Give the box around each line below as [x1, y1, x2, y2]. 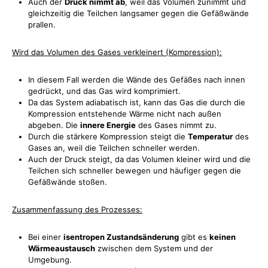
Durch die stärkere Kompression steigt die [28, 131, 188, 141]
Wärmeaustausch [28, 243, 95, 253]
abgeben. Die [28, 120, 80, 130]
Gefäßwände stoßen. [28, 176, 107, 187]
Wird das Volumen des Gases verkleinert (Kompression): [12, 47, 222, 57]
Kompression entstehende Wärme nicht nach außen [28, 108, 221, 118]
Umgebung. [28, 254, 72, 264]
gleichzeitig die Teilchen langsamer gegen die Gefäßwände [28, 8, 249, 18]
